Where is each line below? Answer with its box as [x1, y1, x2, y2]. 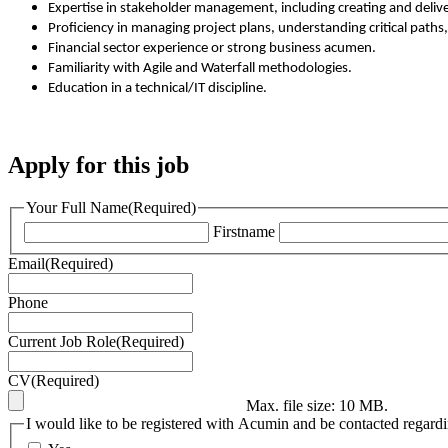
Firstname [213, 223, 275, 241]
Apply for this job [8, 151, 189, 178]
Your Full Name [26, 198, 128, 216]
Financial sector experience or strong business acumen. [48, 40, 376, 56]
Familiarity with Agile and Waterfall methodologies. [48, 60, 352, 76]
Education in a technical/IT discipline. [48, 80, 267, 96]
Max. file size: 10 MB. [246, 397, 388, 415]
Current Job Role [8, 333, 116, 351]
